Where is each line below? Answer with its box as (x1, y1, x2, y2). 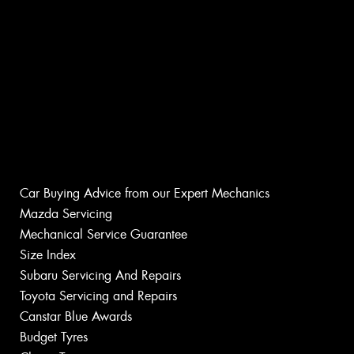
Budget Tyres (20, 329, 88, 346)
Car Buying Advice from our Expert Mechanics (20, 185, 269, 202)
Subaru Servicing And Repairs (20, 267, 181, 284)
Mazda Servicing (20, 205, 112, 223)
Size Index (20, 247, 76, 264)
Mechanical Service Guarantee (20, 226, 187, 243)
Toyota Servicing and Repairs (20, 288, 177, 305)
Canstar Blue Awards (20, 308, 132, 326)
